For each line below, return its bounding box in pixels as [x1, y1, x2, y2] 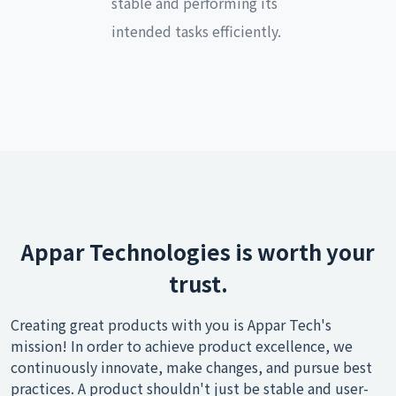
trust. [168, 268, 228, 299]
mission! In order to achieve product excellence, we [11, 335, 353, 356]
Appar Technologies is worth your [21, 236, 375, 267]
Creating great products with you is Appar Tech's [11, 314, 331, 335]
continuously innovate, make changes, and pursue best [11, 356, 372, 377]
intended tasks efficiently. [111, 20, 281, 42]
